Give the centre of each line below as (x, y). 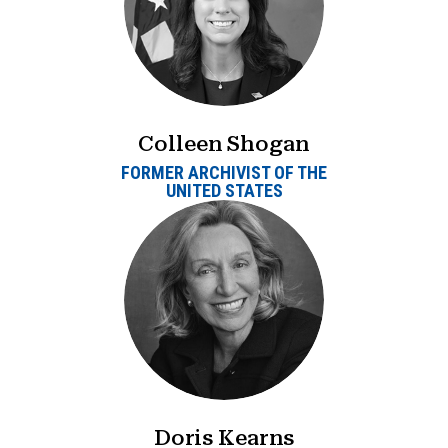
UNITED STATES (224, 191)
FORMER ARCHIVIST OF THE (224, 173)
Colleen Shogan (224, 143)
